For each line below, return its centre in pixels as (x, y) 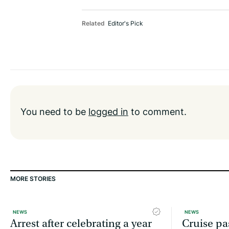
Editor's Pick (125, 24)
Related (93, 24)
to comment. (157, 112)
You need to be (54, 112)
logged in (108, 112)
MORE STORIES (33, 179)
